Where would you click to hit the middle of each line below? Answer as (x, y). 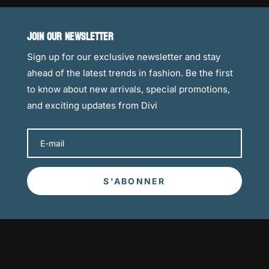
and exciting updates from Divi (92, 106)
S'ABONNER (134, 181)
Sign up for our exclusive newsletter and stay (123, 57)
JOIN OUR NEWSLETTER (70, 37)
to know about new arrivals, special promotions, (128, 89)
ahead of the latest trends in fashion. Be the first (130, 73)
